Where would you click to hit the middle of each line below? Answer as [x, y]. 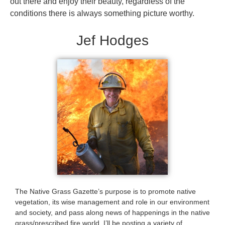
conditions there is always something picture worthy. [102, 13]
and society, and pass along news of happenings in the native [113, 213]
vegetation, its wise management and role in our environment [112, 202]
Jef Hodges [113, 41]
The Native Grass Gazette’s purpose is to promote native [105, 192]
